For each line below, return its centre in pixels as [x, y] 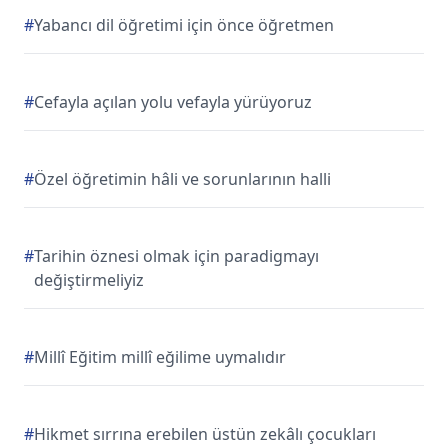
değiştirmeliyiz [89, 280]
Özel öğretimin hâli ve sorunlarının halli [182, 179]
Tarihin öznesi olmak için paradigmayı [176, 256]
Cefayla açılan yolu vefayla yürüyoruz [173, 102]
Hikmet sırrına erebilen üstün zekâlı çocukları [205, 434]
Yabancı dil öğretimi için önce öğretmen [184, 25]
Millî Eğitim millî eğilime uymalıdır [160, 357]
